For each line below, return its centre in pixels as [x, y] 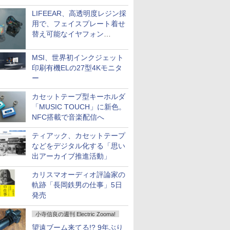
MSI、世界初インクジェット [78, 57]
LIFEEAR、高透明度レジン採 [79, 13]
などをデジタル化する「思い [79, 146]
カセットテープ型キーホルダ [79, 97]
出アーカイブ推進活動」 [71, 156]
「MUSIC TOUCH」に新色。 [79, 107]
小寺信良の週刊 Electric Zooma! [75, 214]
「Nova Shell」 [56, 44]
